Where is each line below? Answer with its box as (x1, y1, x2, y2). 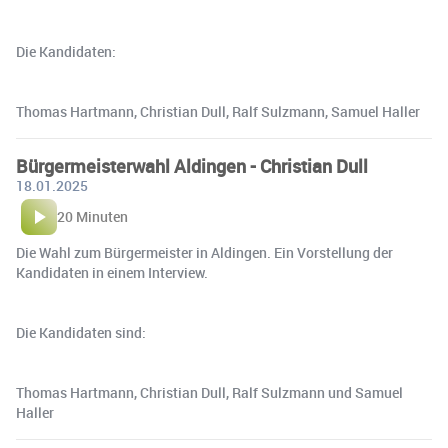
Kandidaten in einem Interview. (16, 263, 208, 283)
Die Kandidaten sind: (16, 323, 146, 343)
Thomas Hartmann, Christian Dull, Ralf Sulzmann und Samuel (16, 383, 403, 403)
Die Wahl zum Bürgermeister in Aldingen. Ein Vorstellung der (16, 243, 393, 263)
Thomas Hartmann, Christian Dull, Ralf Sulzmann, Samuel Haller (16, 102, 420, 122)
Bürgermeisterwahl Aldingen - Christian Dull (16, 154, 368, 179)
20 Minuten (57, 207, 128, 227)
